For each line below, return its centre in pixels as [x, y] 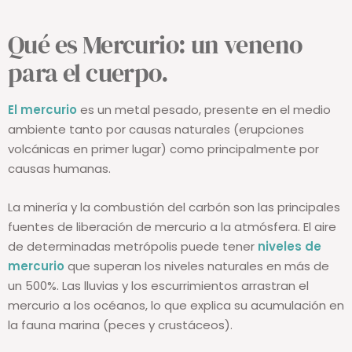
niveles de [290, 247]
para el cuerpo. [88, 73]
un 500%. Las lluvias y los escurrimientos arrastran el [158, 286]
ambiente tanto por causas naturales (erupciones [156, 130]
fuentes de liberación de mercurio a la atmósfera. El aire [172, 227]
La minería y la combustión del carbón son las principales [174, 207]
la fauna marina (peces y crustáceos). [120, 325]
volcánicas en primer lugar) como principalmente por [163, 149]
